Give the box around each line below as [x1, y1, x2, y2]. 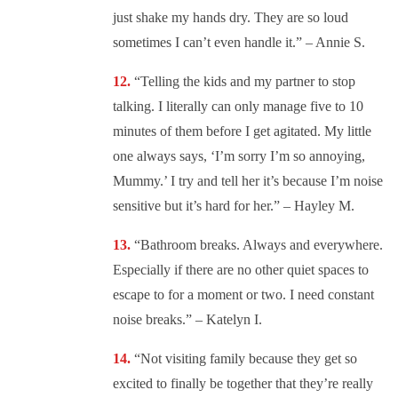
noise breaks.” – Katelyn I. [113, 312, 262, 328]
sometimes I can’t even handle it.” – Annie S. [113, 35, 365, 51]
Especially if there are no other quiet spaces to [113, 262, 369, 278]
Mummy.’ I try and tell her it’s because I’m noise [113, 173, 383, 189]
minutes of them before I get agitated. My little [113, 123, 371, 139]
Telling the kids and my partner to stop [140, 74, 355, 90]
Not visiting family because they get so [140, 351, 357, 367]
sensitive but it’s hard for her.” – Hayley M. [113, 198, 354, 214]
